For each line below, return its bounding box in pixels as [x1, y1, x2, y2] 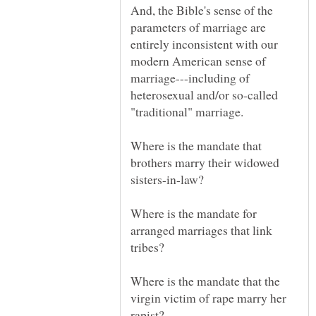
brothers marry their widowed [130, 154, 279, 171]
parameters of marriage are [130, 18, 266, 36]
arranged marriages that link [130, 221, 272, 239]
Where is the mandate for [130, 205, 257, 222]
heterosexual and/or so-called [130, 86, 278, 104]
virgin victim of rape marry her [130, 289, 286, 307]
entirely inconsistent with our [130, 35, 278, 53]
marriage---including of [130, 69, 250, 87]
